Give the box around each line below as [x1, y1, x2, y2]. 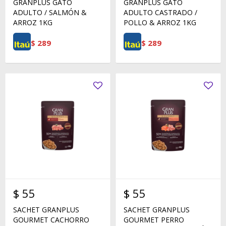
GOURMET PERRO [124, 215, 184, 224]
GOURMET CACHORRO [13, 215, 89, 224]
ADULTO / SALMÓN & [13, 8, 87, 17]
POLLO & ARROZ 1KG [124, 18, 196, 27]
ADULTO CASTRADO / [124, 8, 197, 17]
